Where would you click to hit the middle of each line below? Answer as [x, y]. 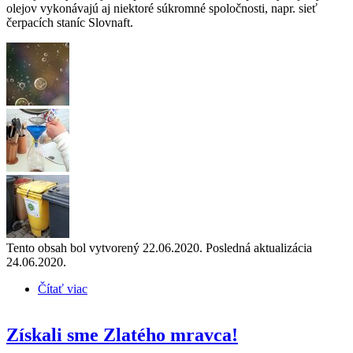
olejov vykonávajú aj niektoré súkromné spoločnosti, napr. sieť [162, 9]
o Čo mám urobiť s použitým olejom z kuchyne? [208, 289]
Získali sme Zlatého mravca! [122, 335]
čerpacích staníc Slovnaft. [70, 23]
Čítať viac [63, 289]
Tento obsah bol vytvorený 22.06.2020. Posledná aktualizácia [159, 248]
